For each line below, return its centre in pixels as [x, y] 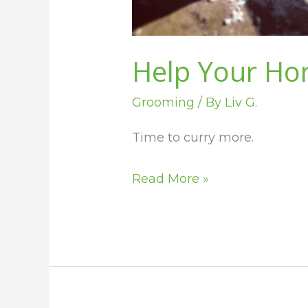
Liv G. [241, 103]
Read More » [171, 178]
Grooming [164, 103]
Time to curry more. [193, 137]
